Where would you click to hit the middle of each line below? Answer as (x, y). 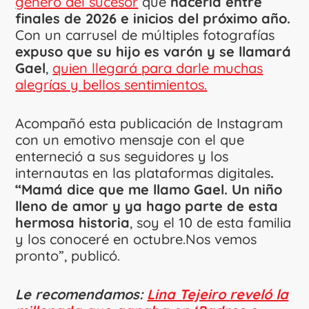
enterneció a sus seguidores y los (122, 156)
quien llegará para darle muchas (158, 68)
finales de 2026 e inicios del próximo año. (153, 18)
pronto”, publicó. (68, 255)
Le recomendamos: (81, 294)
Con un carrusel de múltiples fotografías (145, 34)
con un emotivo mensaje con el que (130, 139)
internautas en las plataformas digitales (143, 172)
